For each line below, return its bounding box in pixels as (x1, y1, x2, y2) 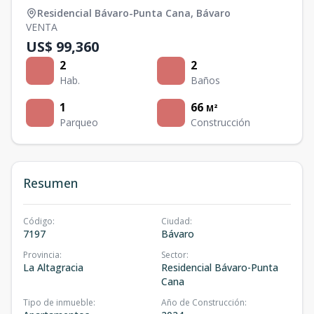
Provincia (23, 249, 60, 261)
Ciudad (161, 215, 190, 228)
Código (23, 215, 53, 228)
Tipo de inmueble (23, 296, 93, 309)
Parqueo (60, 116, 98, 130)
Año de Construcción (161, 296, 245, 309)
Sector (161, 249, 186, 261)
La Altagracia (23, 261, 83, 275)
